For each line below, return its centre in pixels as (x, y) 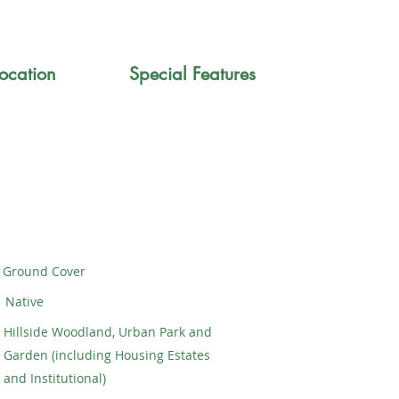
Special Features (192, 74)
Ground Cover (44, 271)
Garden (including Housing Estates (107, 355)
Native (24, 301)
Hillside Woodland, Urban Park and (108, 332)
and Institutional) (55, 378)
